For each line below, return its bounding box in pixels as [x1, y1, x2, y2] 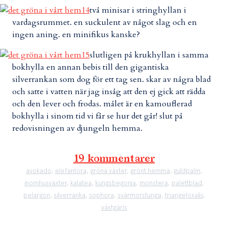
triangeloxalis [164, 191, 203, 199]
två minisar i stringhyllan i [90, 5, 186, 16]
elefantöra [54, 167, 87, 175]
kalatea [70, 179, 92, 187]
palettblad [172, 179, 202, 187]
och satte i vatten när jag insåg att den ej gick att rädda [12, 86, 206, 97]
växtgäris [101, 204, 127, 211]
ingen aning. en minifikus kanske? [12, 29, 140, 40]
